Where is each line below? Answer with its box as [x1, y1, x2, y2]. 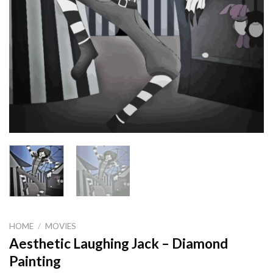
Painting [9, 253, 61, 270]
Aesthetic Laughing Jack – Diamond [9, 235, 228, 252]
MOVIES [45, 221, 77, 231]
